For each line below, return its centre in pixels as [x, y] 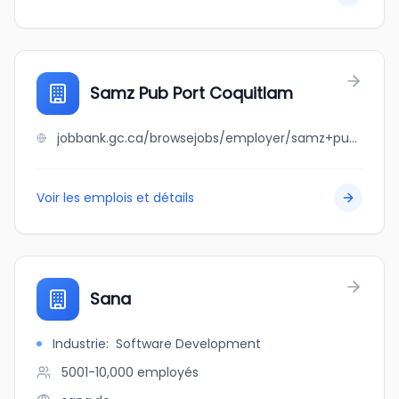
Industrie [79, 344]
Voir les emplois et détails [115, 198]
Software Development [188, 344]
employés [168, 372]
